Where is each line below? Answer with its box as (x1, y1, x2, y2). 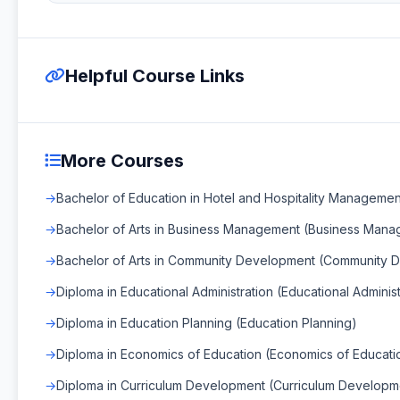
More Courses (61, 149, 184, 171)
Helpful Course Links (65, 64, 245, 87)
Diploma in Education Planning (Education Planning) (56, 314, 357, 330)
